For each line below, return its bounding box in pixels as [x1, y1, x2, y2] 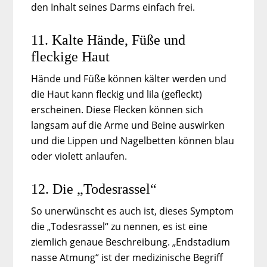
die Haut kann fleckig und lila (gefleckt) [31, 87, 203, 101]
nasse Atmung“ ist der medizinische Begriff [31, 250, 223, 264]
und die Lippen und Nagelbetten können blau [31, 133, 235, 147]
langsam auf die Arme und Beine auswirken [31, 118, 225, 132]
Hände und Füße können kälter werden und [31, 72, 227, 85]
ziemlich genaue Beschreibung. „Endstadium [31, 235, 231, 249]
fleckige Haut [31, 48, 110, 64]
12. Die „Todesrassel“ [31, 181, 157, 197]
